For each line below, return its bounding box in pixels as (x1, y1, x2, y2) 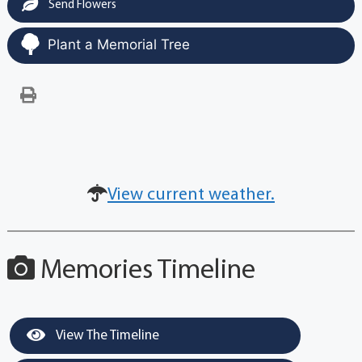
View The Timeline (53, 329, 159, 343)
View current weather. (107, 186, 275, 205)
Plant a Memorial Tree (47, 36, 190, 53)
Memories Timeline (34, 257, 255, 286)
